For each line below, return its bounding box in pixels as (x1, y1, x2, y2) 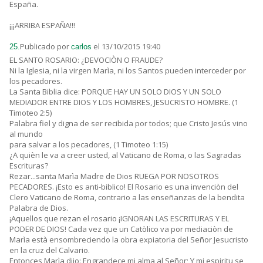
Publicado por (20, 41, 71, 52)
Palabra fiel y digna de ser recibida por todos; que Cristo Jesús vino (9, 118, 248, 129)
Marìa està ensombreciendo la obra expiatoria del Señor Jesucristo (9, 234, 248, 245)
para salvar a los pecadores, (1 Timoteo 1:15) (9, 139, 168, 150)
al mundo (9, 129, 43, 140)
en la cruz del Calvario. (9, 245, 90, 256)
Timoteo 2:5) (9, 107, 52, 119)
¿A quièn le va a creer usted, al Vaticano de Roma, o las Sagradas (9, 150, 241, 161)
